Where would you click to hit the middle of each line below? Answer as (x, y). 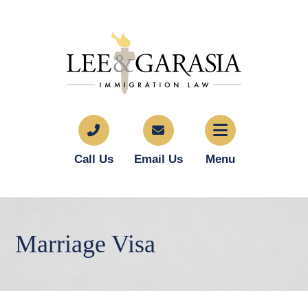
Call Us (93, 159)
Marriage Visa (86, 244)
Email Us (158, 159)
